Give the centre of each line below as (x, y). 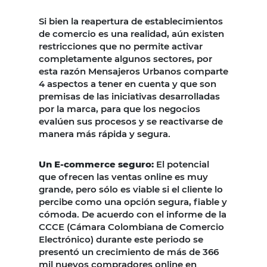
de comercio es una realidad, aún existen (131, 33)
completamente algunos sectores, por (125, 58)
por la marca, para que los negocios (119, 108)
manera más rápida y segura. (105, 133)
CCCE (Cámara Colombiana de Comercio (131, 226)
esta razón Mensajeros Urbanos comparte (133, 71)
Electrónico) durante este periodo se (121, 239)
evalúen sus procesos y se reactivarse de (131, 121)
